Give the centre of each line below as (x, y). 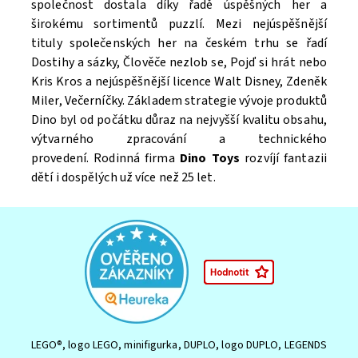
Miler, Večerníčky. (80, 101)
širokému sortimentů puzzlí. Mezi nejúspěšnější (179, 24)
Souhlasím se (96, 59)
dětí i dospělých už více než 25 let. (123, 178)
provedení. (60, 159)
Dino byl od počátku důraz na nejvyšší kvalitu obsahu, (179, 120)
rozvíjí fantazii (283, 159)
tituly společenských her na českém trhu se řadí (179, 44)
